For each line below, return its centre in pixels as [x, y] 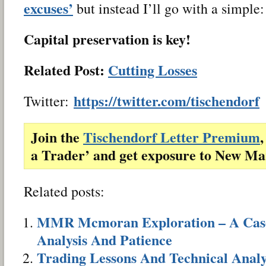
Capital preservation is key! [107, 39]
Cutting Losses [153, 69]
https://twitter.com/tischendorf [167, 100]
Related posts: [64, 191]
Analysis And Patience [104, 239]
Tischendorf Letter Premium [172, 137]
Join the [57, 137]
